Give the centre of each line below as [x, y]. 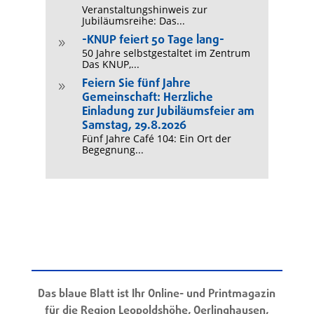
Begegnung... [112, 150]
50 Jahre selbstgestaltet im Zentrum [166, 53]
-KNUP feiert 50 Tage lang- [153, 41]
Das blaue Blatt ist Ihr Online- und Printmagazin [157, 295]
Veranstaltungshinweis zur [144, 10]
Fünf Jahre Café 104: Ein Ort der [156, 139]
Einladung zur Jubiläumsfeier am [168, 112]
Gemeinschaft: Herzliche [147, 98]
